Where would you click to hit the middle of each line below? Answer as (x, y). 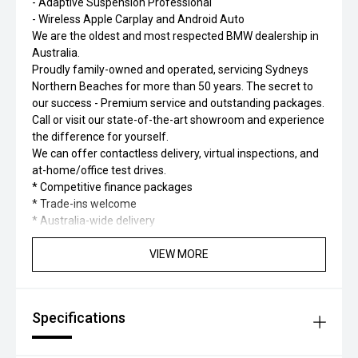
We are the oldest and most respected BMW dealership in (175, 36)
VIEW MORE (179, 254)
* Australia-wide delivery (93, 221)
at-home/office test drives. (99, 170)
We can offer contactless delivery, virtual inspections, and (175, 153)
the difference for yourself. (100, 137)
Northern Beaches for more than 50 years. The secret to (173, 86)
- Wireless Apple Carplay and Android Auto (138, 19)
